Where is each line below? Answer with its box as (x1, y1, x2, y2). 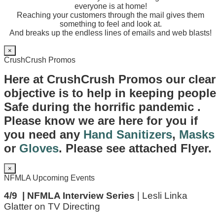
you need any (4, 127, 83, 141)
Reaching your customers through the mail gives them (17, 10, 204, 19)
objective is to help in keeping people (4, 86, 216, 100)
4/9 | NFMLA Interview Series (4, 190, 135, 201)
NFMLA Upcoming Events (4, 173, 95, 182)
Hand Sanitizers (83, 127, 172, 141)
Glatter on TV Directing (4, 201, 100, 212)
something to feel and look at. (59, 19, 162, 28)
